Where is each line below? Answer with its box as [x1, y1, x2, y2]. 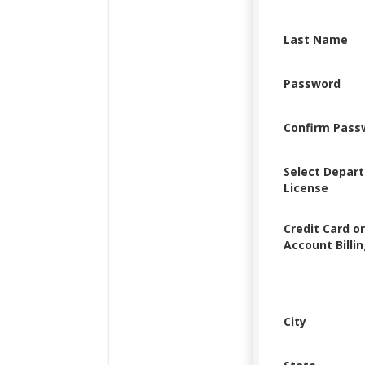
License [284, 180, 328, 196]
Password [284, 76, 341, 91]
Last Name [284, 32, 348, 47]
